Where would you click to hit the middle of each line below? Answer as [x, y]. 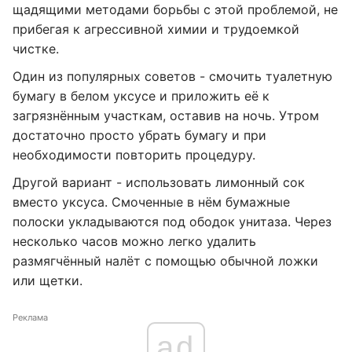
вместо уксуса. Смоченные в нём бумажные [151, 202]
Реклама [30, 317]
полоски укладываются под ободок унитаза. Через [172, 222]
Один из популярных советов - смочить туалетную [172, 76]
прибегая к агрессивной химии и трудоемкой [156, 29]
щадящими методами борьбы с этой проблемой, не [175, 9]
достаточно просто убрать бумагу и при [139, 135]
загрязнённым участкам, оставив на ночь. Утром [166, 115]
